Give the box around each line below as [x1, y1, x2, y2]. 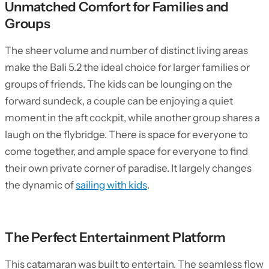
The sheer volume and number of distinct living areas [5, 44, 248, 56]
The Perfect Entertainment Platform [5, 229, 226, 246]
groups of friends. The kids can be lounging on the [5, 78, 232, 90]
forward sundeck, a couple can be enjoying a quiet [5, 95, 233, 107]
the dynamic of [5, 179, 76, 191]
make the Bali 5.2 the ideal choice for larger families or [5, 61, 250, 73]
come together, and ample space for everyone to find [5, 145, 248, 157]
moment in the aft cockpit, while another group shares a [5, 112, 260, 124]
